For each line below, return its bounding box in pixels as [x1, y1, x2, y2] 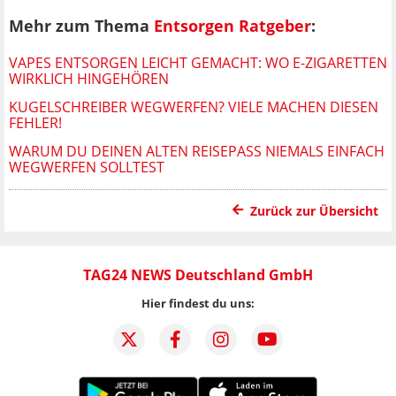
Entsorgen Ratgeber [154, 14, 311, 36]
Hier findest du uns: [141, 294, 255, 311]
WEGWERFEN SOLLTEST [9, 156, 164, 177]
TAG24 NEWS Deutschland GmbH [83, 264, 313, 285]
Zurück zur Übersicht [250, 202, 378, 219]
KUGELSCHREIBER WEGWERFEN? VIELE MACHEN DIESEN [9, 96, 378, 117]
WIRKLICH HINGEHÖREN [9, 68, 169, 88]
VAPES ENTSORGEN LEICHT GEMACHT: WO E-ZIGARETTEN [9, 52, 387, 72]
